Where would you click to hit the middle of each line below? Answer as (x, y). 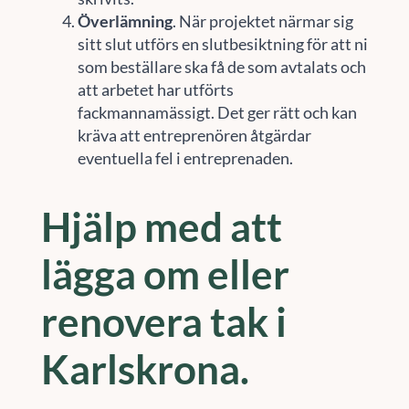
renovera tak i (163, 322)
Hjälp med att (161, 227)
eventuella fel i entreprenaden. (185, 157)
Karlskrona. (145, 369)
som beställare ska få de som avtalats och (221, 66)
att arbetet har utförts (155, 89)
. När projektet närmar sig (262, 21)
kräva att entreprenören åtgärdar (194, 135)
